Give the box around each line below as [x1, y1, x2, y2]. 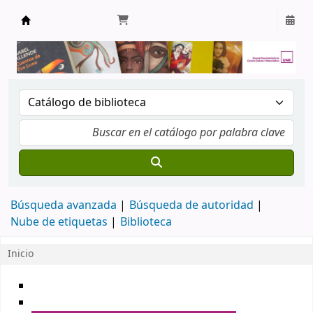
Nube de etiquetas [10, 214, 108, 231]
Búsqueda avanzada [10, 197, 117, 214]
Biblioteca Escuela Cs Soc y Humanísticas [21, 25, 286, 45]
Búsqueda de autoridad [129, 197, 254, 214]
